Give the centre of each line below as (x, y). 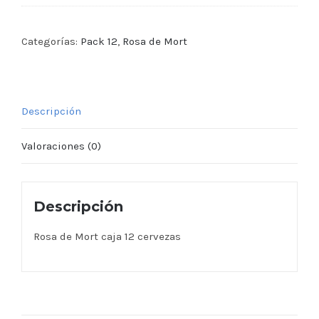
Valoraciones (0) (61, 146)
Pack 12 (99, 41)
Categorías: (51, 41)
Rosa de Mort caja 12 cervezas (107, 236)
